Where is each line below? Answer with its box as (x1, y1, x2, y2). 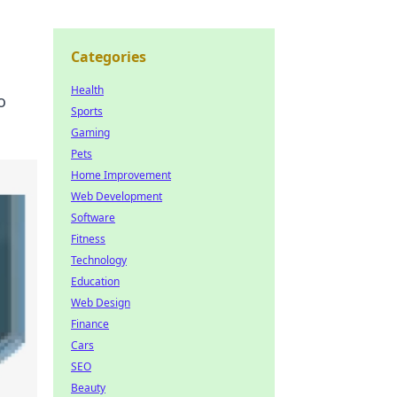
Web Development (71, 189, 162, 204)
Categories (71, 47, 146, 66)
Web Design (71, 295, 130, 310)
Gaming (71, 125, 110, 140)
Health (71, 82, 104, 97)
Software (71, 210, 115, 225)
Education (71, 274, 120, 289)
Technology (71, 253, 127, 268)
